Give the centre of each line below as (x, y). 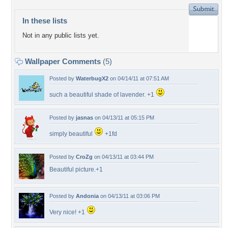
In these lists (45, 21)
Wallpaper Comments (63, 61)
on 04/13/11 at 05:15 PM (124, 118)
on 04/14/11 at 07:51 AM (139, 78)
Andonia (87, 196)
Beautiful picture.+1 (76, 169)
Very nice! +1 (68, 212)
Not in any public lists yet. (61, 36)
